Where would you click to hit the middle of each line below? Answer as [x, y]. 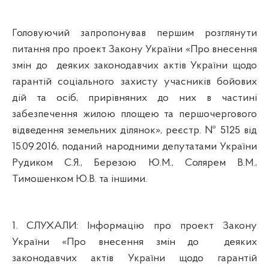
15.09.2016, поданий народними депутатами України [134, 147]
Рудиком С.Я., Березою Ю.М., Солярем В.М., [134, 163]
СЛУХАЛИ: [57, 226]
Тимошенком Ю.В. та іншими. [80, 179]
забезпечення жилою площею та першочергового [134, 114]
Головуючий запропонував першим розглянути [134, 33]
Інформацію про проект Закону [172, 226]
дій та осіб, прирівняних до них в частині [134, 98]
